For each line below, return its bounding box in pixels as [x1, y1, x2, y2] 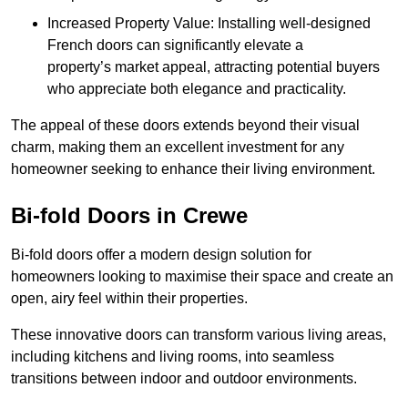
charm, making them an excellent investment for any [11, 139, 344, 156]
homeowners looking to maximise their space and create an [11, 269, 393, 285]
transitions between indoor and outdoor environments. [11, 371, 357, 387]
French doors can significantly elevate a [47, 37, 303, 54]
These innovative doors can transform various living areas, [11, 327, 386, 343]
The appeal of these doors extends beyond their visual [11, 117, 360, 134]
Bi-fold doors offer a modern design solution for [11, 247, 311, 263]
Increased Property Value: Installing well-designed [47, 15, 371, 32]
